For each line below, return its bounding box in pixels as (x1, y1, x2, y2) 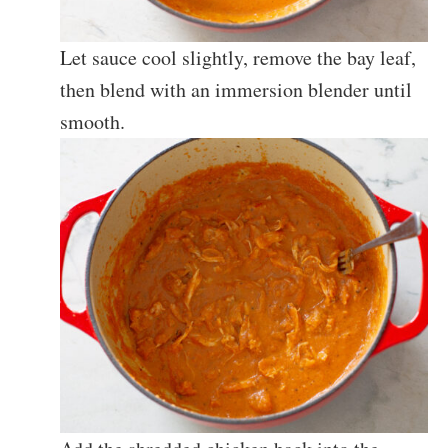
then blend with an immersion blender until (60, 76, 412, 104)
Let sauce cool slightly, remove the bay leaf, (60, 44, 416, 72)
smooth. (60, 108, 125, 136)
